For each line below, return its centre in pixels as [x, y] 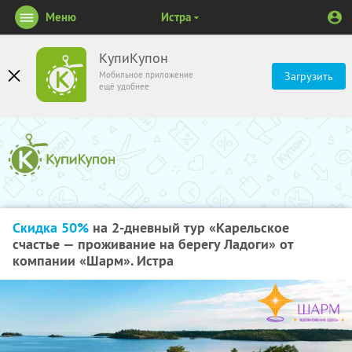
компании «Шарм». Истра [93, 260]
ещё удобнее [124, 86]
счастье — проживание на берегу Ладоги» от [153, 244]
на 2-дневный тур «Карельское [189, 227]
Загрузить [309, 76]
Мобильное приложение [146, 75]
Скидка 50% [51, 227]
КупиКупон [134, 58]
